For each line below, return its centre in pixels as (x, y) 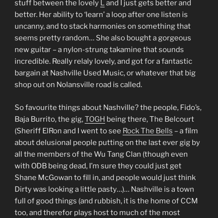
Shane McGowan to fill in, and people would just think (105, 177)
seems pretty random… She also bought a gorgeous (103, 38)
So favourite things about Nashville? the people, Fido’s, (108, 107)
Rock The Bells (148, 131)
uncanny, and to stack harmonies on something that (103, 26)
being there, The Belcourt (150, 119)
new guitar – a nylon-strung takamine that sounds (99, 50)
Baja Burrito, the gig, (50, 119)
